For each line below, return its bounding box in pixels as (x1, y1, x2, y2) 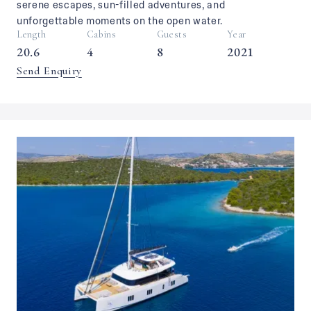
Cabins (86, 28, 117, 40)
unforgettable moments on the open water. (17, 15, 223, 27)
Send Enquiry (17, 64, 82, 78)
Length (17, 28, 47, 40)
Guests (156, 28, 187, 40)
